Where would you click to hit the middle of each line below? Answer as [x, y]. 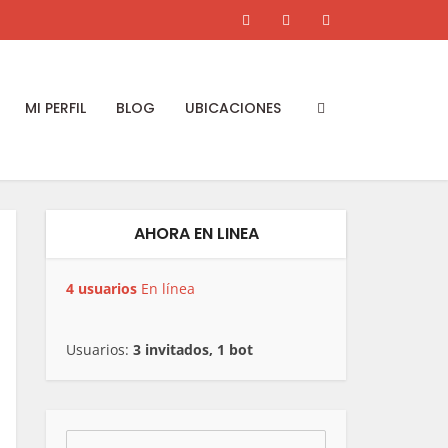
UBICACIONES [233, 108]
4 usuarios [101, 288]
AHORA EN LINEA [196, 233]
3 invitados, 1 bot [193, 349]
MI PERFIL [55, 108]
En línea [166, 288]
